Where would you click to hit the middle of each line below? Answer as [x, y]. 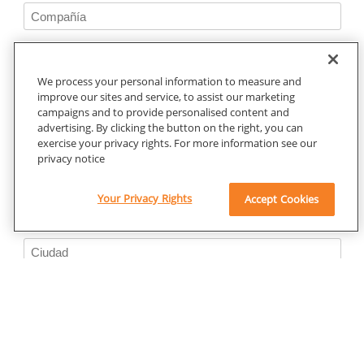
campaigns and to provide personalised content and [163, 112]
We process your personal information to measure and [169, 81]
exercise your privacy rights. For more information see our [177, 143]
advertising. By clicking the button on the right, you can [170, 128]
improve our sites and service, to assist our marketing [166, 97]
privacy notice [71, 158]
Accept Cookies [282, 199]
